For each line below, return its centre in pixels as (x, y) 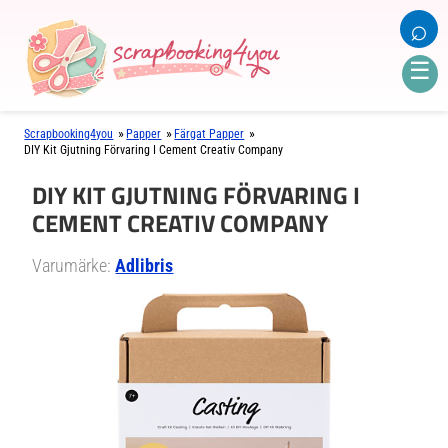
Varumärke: (74, 266)
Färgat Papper (209, 134)
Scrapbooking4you (69, 134)
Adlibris (144, 266)
